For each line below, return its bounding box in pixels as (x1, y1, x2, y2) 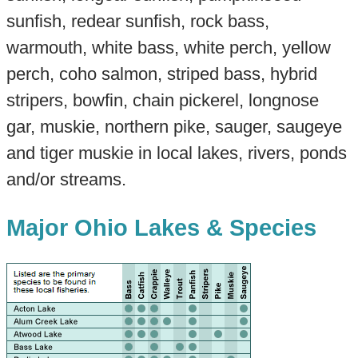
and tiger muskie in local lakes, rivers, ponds (6, 143, 347, 164)
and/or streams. (6, 169, 126, 190)
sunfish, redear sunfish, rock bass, (6, 11, 269, 32)
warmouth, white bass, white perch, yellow (6, 38, 331, 58)
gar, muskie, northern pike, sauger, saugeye (6, 117, 342, 137)
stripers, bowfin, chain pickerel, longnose (6, 90, 319, 111)
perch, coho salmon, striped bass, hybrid (6, 64, 317, 85)
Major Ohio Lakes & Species (6, 214, 316, 241)
